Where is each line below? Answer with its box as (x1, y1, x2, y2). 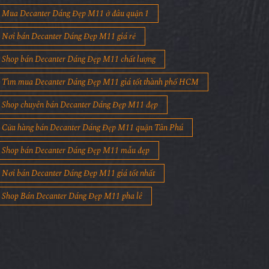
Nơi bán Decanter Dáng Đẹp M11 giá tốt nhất (1, 167, 155, 180)
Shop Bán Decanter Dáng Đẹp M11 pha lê (1, 190, 142, 203)
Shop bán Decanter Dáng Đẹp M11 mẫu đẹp (1, 144, 150, 157)
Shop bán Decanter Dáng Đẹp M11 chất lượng (1, 53, 156, 66)
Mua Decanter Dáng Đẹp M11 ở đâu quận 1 (1, 7, 149, 20)
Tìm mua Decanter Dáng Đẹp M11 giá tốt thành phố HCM (1, 76, 199, 89)
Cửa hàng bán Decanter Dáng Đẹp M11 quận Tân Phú (1, 121, 183, 134)
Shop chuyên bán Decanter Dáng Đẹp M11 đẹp (1, 98, 158, 112)
